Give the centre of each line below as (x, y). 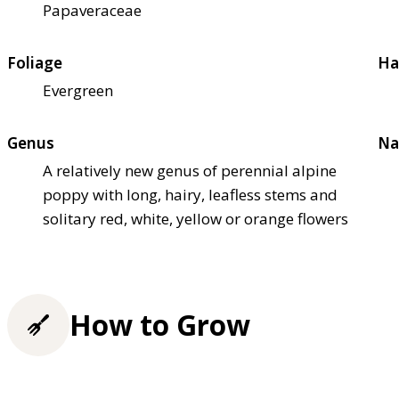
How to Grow (160, 325)
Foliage (35, 63)
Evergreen (78, 91)
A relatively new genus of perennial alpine (190, 171)
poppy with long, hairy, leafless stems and (190, 195)
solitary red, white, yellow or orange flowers (195, 219)
